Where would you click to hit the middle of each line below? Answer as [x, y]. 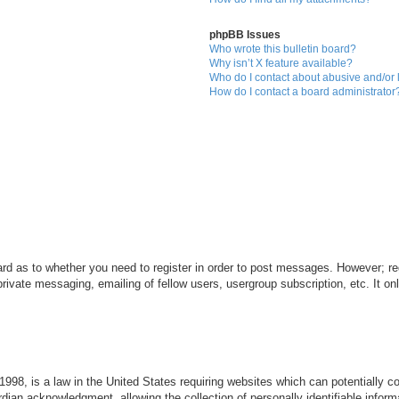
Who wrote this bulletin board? [283, 49]
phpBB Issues [245, 35]
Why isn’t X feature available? [281, 64]
